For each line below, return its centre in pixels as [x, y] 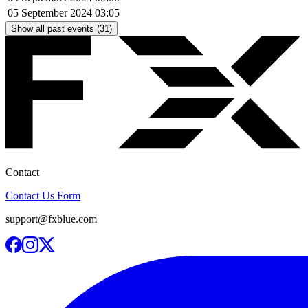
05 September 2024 [50, 13]
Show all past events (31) [62, 29]
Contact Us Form [43, 195]
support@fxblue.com [51, 219]
